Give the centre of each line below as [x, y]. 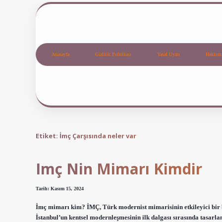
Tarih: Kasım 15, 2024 [60, 189]
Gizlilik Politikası [113, 55]
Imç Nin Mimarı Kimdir [119, 169]
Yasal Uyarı [168, 55]
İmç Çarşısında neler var [98, 136]
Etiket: [48, 136]
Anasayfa [60, 55]
